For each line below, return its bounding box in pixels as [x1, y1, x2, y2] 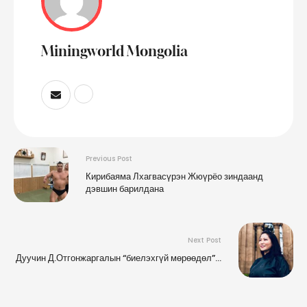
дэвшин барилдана [86, 182, 164, 196]
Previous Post [86, 153, 132, 164]
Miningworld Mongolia [41, 42, 188, 60]
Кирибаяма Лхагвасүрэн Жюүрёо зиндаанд [86, 170, 263, 184]
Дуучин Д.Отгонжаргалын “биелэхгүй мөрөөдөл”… [16, 251, 221, 265]
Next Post [188, 235, 221, 246]
